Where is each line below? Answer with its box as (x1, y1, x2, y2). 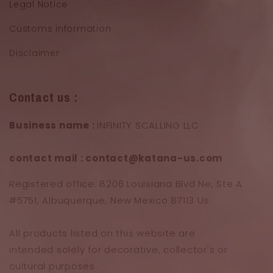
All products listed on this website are (9, 227, 196, 240)
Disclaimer (9, 46, 60, 59)
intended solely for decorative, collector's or (9, 243, 228, 257)
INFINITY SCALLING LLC (97, 119, 199, 132)
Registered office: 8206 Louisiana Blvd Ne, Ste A (9, 177, 243, 191)
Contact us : (9, 88, 78, 106)
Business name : (9, 119, 97, 132)
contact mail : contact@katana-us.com (9, 152, 222, 165)
